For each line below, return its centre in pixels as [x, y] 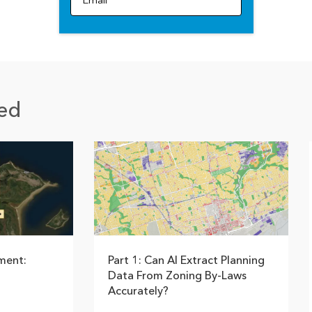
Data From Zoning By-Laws [177, 276]
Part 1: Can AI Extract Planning [186, 261]
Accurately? [138, 291]
